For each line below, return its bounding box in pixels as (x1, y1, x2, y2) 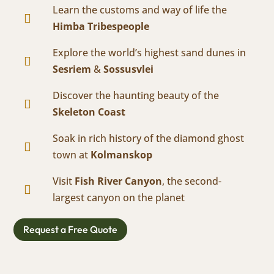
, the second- (162, 174, 221, 188)
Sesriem (53, 62, 91, 76)
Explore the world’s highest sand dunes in (53, 46, 246, 60)
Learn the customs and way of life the (53, 3, 227, 17)
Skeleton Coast (53, 105, 125, 119)
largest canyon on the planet (53, 191, 185, 205)
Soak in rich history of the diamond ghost (53, 131, 244, 146)
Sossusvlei (103, 62, 154, 76)
